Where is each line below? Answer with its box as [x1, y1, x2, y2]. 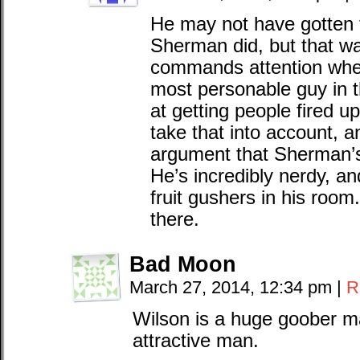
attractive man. [133, 330, 259, 351]
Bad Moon [129, 252, 236, 276]
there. [150, 209, 199, 230]
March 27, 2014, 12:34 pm [129, 277, 337, 297]
